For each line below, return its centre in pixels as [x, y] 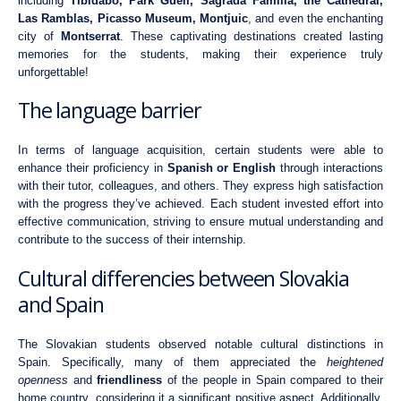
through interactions [329, 168]
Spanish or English [222, 168]
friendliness [129, 380]
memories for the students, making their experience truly [200, 54]
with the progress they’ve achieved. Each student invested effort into [200, 204]
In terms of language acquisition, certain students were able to [200, 150]
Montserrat [90, 36]
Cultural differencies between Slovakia [183, 278]
